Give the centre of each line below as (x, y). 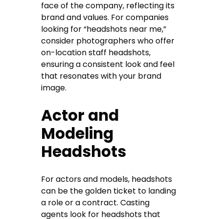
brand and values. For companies (105, 18)
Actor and (80, 116)
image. (54, 88)
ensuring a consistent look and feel (108, 65)
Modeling (77, 134)
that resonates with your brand (101, 76)
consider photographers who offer (108, 41)
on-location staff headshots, (96, 53)
